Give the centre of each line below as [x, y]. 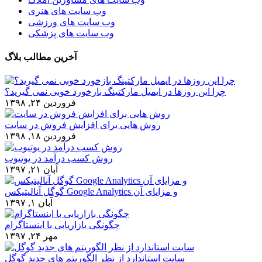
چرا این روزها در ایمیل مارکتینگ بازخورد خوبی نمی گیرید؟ [115, 91]
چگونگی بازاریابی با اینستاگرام [62, 225]
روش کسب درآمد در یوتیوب [59, 158]
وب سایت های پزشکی [71, 33]
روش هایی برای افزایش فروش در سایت [83, 125]
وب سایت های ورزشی [72, 22]
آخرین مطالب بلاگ [41, 57]
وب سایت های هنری [67, 11]
